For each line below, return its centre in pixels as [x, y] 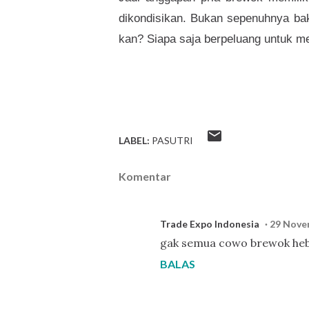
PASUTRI [172, 141]
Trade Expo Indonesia [210, 224]
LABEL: [134, 141]
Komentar [145, 177]
